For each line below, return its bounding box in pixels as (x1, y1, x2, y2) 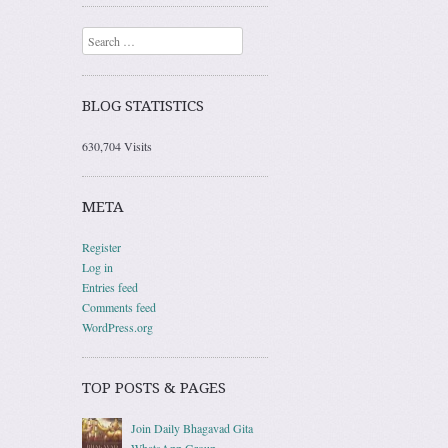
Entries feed (82, 278, 138, 295)
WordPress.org (82, 318, 153, 335)
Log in (82, 258, 113, 275)
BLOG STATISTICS (82, 96, 204, 115)
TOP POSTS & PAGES (82, 378, 226, 397)
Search (82, 28, 114, 45)
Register (82, 238, 121, 255)
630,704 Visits (82, 137, 152, 154)
